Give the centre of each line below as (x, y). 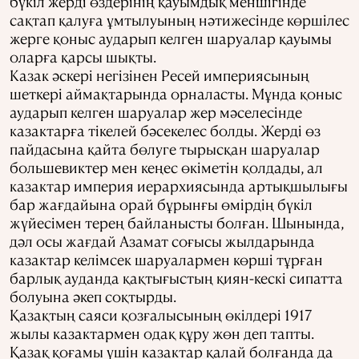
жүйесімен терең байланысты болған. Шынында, (177, 222)
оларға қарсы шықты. (83, 56)
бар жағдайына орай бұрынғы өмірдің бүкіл (161, 204)
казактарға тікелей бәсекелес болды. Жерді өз (165, 130)
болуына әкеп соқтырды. (93, 296)
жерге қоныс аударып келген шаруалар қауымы (171, 38)
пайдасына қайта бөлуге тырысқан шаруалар (165, 148)
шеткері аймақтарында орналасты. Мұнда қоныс (176, 93)
